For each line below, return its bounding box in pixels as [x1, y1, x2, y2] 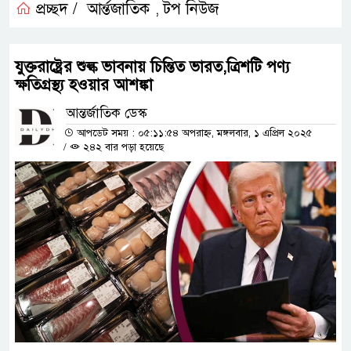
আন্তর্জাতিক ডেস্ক [66, 104, 147, 121]
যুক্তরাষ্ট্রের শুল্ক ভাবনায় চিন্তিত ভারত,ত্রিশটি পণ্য [15, 56, 290, 77]
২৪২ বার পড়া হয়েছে [80, 140, 164, 154]
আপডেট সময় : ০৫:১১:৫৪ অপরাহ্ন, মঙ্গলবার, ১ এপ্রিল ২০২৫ [74, 126, 312, 139]
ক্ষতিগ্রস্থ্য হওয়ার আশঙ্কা [15, 74, 153, 95]
